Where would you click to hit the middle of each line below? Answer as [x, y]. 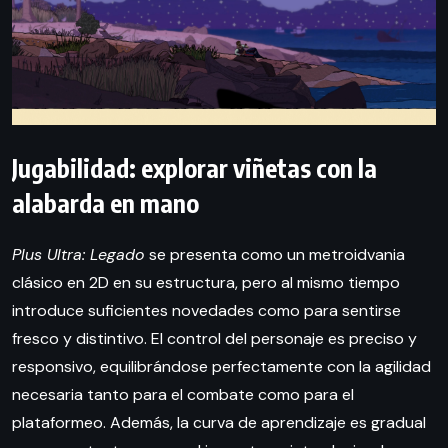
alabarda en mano [105, 202]
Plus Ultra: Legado [78, 254]
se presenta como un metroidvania [275, 254]
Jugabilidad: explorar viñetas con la [194, 167]
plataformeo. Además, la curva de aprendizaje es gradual [219, 422]
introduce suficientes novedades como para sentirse [206, 310]
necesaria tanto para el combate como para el [183, 394]
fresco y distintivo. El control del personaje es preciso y [214, 338]
